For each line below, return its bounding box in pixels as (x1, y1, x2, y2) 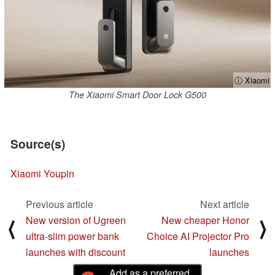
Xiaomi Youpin (10, 166, 74, 180)
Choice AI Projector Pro (147, 228, 249, 243)
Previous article (26, 196, 93, 211)
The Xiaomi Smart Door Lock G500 (69, 88, 206, 101)
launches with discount (26, 244, 125, 259)
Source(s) (10, 135, 65, 153)
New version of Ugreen (26, 212, 126, 227)
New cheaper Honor (161, 212, 249, 227)
